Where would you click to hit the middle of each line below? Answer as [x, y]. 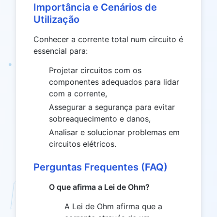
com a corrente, [78, 93]
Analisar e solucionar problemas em [114, 132]
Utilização [56, 19]
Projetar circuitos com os [95, 70]
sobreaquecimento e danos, [100, 118]
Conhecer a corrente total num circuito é [108, 39]
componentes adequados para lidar [114, 82]
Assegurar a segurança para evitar [112, 107]
